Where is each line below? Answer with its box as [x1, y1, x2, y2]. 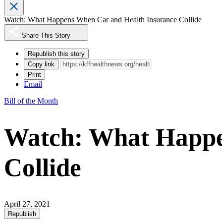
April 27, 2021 [4, 200, 50, 209]
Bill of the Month [4, 97, 58, 106]
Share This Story [22, 32, 70, 40]
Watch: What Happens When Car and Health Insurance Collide [4, 15, 202, 24]
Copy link [28, 60, 55, 68]
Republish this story [28, 50, 85, 58]
